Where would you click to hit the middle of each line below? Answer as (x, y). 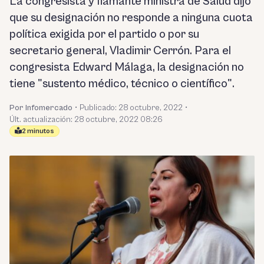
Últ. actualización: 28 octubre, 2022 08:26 (86, 120)
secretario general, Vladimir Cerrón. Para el (120, 51)
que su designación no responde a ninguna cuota (131, 18)
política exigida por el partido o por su (104, 34)
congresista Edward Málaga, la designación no (127, 67)
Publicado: (99, 108)
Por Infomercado (41, 108)
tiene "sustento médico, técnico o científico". (122, 84)
